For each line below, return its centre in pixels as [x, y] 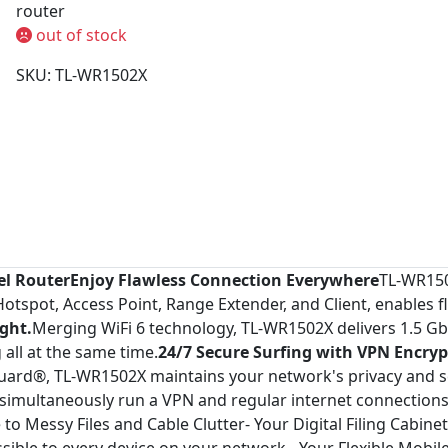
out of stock [79, 35]
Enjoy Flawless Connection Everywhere [224, 280]
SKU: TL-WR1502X [81, 75]
